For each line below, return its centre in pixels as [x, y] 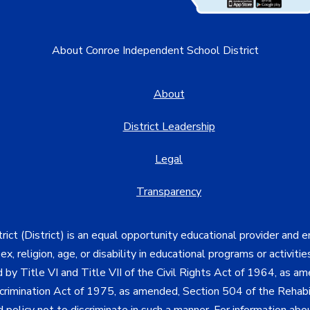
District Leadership [169, 126]
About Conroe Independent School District [155, 50]
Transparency [169, 191]
